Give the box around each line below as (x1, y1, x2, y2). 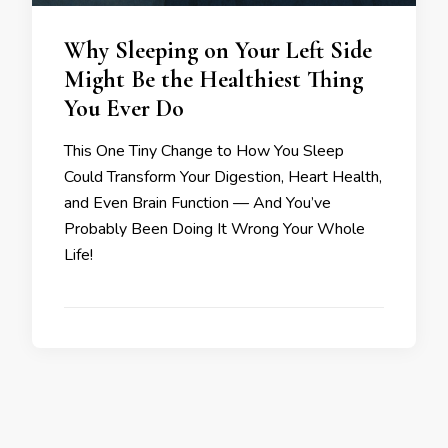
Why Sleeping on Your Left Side (64, 35, 372, 65)
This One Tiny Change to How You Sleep (64, 139, 344, 162)
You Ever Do (64, 93, 184, 123)
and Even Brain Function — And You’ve (64, 191, 331, 214)
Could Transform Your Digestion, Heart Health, (64, 165, 382, 188)
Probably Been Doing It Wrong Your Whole (64, 217, 365, 240)
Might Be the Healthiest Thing (64, 64, 363, 94)
